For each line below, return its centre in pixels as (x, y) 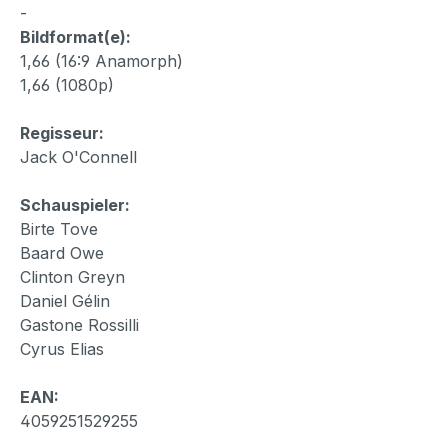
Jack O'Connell (78, 156)
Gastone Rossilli (79, 324)
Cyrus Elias (62, 348)
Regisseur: (62, 132)
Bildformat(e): (75, 36)
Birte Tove (59, 228)
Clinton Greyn (72, 276)
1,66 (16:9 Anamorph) (101, 60)
